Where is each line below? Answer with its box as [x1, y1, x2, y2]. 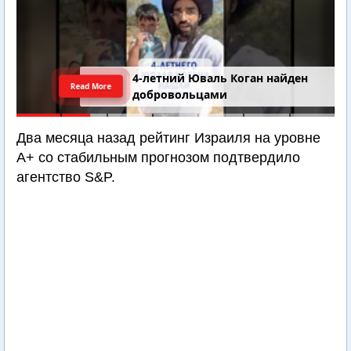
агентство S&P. [16, 169, 115, 185]
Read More [70, 80, 113, 92]
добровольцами [132, 87, 228, 103]
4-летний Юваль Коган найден [132, 71, 309, 86]
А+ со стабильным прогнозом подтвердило [16, 150, 300, 165]
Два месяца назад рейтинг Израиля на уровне [16, 130, 320, 146]
